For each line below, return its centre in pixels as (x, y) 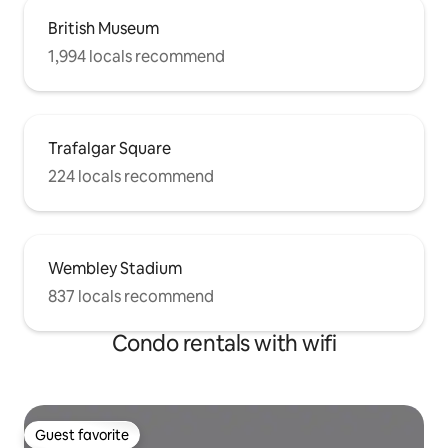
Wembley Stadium (115, 268)
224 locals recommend (131, 176)
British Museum (103, 28)
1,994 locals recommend (136, 56)
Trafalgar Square (109, 148)
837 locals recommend (131, 296)
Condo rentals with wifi (224, 343)
